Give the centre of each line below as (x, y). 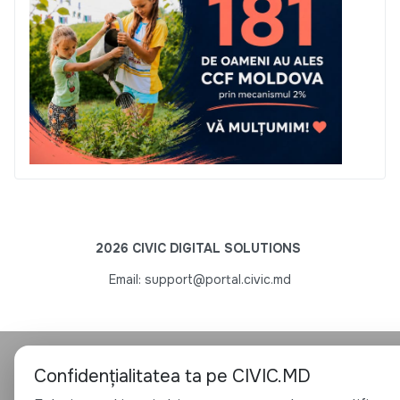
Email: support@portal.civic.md (200, 280)
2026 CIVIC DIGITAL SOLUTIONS (200, 249)
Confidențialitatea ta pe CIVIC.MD (172, 377)
